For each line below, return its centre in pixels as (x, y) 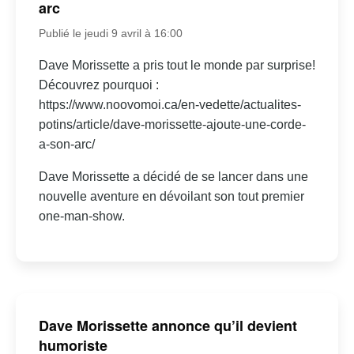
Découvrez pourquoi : (98, 85)
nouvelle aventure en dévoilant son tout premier (171, 197)
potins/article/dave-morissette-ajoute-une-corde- (172, 125)
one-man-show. (81, 217)
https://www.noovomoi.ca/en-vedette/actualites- (169, 105)
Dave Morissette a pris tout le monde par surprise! (177, 66)
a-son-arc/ (66, 145)
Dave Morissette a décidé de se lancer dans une (173, 177)
